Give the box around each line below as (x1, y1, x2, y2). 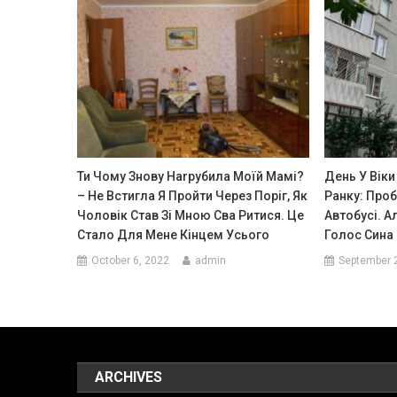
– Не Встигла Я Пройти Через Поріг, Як (77, 188, 308, 203)
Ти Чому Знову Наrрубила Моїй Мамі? (77, 168, 305, 183)
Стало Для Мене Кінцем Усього (77, 227, 270, 242)
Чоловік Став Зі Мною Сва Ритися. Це (77, 207, 305, 222)
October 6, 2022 (91, 253, 170, 267)
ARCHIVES (95, 368, 163, 385)
